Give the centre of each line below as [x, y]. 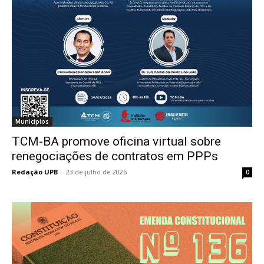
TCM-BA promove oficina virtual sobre [116, 141]
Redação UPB [35, 171]
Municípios [32, 121]
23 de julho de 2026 [96, 171]
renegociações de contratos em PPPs [115, 156]
